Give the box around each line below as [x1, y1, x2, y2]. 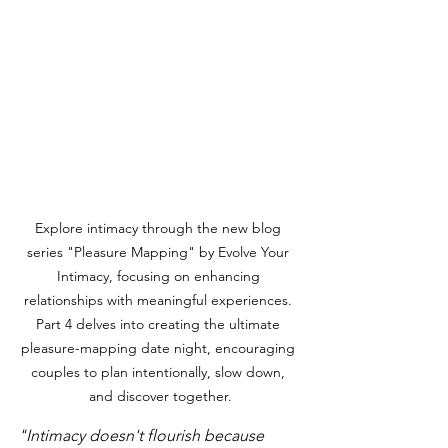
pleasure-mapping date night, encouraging [21, 338, 299, 357]
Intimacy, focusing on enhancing [56, 266, 264, 285]
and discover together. [88, 386, 232, 405]
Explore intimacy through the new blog [35, 218, 285, 237]
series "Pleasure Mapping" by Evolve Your [27, 242, 293, 261]
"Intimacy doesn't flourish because [18, 425, 268, 445]
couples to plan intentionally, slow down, [31, 362, 289, 381]
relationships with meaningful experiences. [24, 290, 296, 309]
